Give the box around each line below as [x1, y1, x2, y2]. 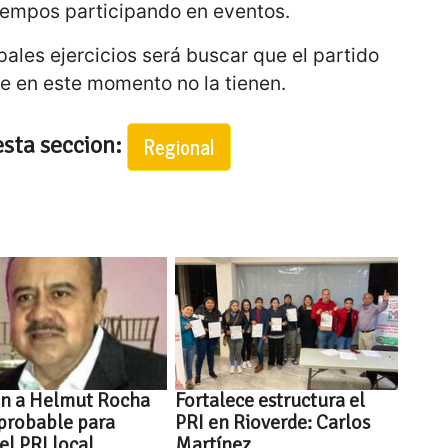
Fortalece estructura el [175, 388, 366, 414]
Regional [143, 129, 214, 163]
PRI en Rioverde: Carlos [175, 410, 371, 436]
